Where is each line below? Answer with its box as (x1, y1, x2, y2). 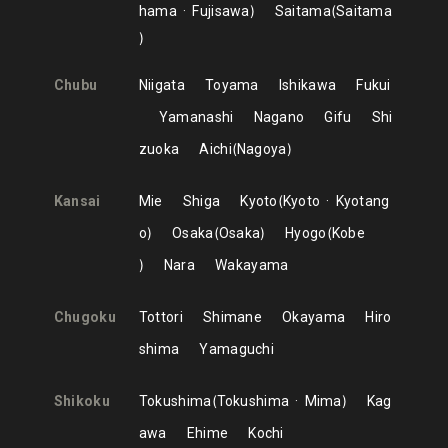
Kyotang (335, 193, 390, 209)
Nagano (253, 109, 305, 125)
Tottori (138, 309, 183, 325)
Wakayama (215, 257, 289, 273)
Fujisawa (192, 3, 250, 19)
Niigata (138, 77, 185, 93)
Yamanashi (158, 109, 234, 125)
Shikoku (53, 393, 110, 409)
